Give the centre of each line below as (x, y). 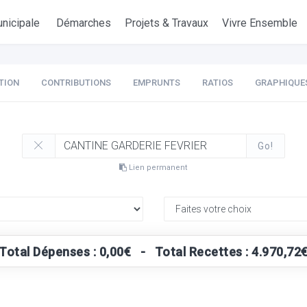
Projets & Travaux (167, 23)
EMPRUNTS (156, 83)
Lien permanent (157, 168)
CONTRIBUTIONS (76, 83)
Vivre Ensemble (260, 23)
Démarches (84, 23)
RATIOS (217, 83)
